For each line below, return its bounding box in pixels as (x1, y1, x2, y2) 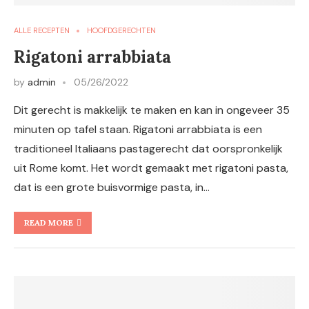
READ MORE (24, 217, 73, 228)
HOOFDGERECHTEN (87, 26, 156, 35)
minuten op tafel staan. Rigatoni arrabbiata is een (14, 122, 262, 137)
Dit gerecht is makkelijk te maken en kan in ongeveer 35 (14, 103, 290, 117)
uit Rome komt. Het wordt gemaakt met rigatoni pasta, (14, 161, 288, 175)
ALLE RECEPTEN (14, 26, 70, 35)
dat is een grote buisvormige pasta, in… (14, 180, 210, 195)
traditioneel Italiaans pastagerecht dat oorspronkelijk (14, 141, 283, 156)
